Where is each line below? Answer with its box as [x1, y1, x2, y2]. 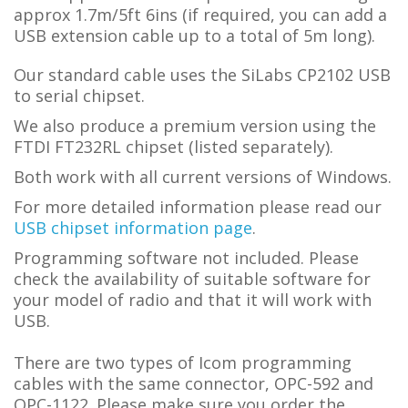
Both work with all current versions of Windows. [14, 166, 392, 188]
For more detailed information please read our [14, 196, 382, 218]
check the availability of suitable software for [14, 268, 371, 290]
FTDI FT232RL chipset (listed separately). [14, 136, 333, 158]
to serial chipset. [14, 85, 145, 107]
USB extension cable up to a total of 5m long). [14, 25, 375, 46]
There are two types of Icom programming [14, 352, 352, 373]
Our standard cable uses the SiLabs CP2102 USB [14, 64, 391, 86]
